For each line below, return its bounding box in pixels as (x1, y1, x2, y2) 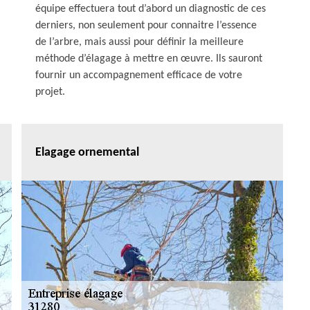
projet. (35, 86, 65, 98)
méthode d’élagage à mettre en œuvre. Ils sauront (35, 53, 262, 64)
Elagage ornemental (35, 145, 139, 159)
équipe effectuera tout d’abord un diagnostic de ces (35, 3, 266, 15)
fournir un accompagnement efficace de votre (35, 70, 242, 81)
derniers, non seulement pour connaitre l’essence (35, 20, 257, 31)
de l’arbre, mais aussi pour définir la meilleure (35, 37, 244, 48)
